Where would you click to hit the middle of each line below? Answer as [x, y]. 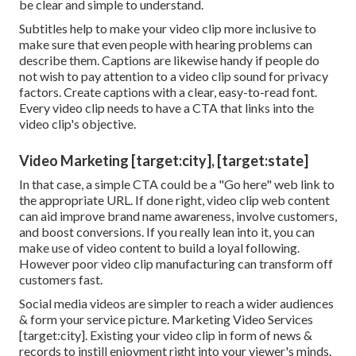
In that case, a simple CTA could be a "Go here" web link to [177, 184]
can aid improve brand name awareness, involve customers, [178, 216]
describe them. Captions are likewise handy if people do [169, 60]
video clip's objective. [77, 124]
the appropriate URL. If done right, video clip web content [174, 200]
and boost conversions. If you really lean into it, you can [167, 232]
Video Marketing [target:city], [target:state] [164, 161]
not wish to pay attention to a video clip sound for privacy [174, 76]
